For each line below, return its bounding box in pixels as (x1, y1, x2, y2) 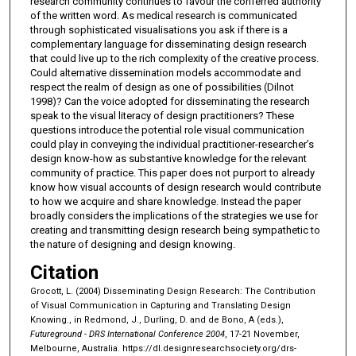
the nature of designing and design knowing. (29, 238, 235, 250)
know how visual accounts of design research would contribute (29, 180, 321, 193)
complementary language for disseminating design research (29, 37, 307, 50)
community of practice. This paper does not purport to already (29, 166, 315, 179)
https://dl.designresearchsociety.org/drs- (122, 342, 296, 354)
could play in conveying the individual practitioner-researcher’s (29, 137, 314, 150)
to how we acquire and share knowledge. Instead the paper (29, 195, 301, 207)
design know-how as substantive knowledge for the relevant (29, 152, 307, 164)
